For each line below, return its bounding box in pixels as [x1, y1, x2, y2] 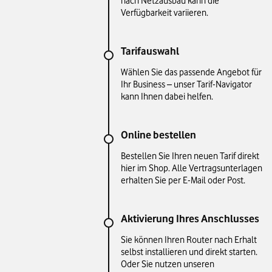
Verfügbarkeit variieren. [120, 7, 208, 18]
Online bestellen [120, 128, 196, 141]
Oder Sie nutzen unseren [120, 258, 214, 270]
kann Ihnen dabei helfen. [120, 90, 213, 102]
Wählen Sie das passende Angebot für [120, 66, 262, 78]
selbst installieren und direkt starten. [120, 246, 257, 257]
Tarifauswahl [120, 44, 179, 57]
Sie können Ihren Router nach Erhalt [120, 234, 257, 245]
